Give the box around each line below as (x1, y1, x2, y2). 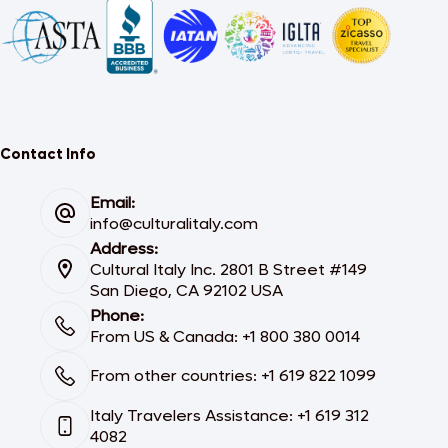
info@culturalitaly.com (90, 212, 258, 234)
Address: (90, 237, 158, 259)
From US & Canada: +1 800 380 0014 (90, 325, 360, 347)
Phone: (90, 304, 144, 326)
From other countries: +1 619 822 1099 (90, 365, 376, 387)
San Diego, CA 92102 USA (90, 279, 283, 301)
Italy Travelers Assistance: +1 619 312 (90, 404, 369, 426)
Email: (90, 191, 135, 213)
